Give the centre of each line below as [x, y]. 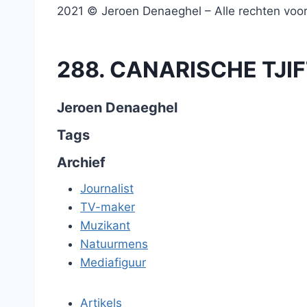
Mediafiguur [113, 262]
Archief [81, 162]
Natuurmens [114, 244]
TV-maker [108, 207]
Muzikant [105, 225]
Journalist [107, 188]
